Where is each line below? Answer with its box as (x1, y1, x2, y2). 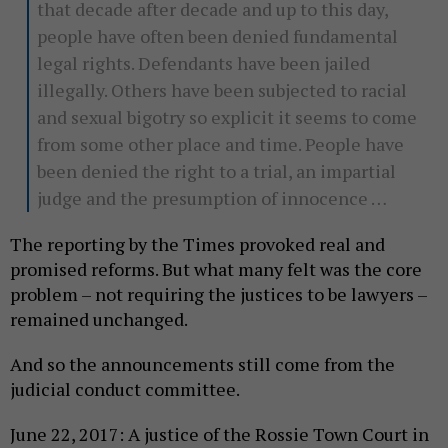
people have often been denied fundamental (36, 24, 398, 49)
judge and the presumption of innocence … (36, 186, 387, 211)
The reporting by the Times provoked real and (10, 232, 385, 257)
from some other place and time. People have (36, 132, 404, 157)
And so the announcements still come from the (10, 352, 395, 377)
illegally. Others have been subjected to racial (36, 78, 407, 103)
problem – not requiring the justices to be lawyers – (10, 282, 427, 307)
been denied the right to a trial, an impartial (36, 159, 396, 184)
